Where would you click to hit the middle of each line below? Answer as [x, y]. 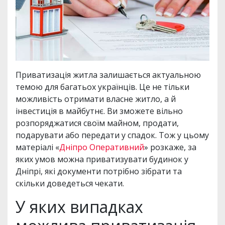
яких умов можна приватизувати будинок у [102, 159]
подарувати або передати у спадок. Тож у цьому [112, 135]
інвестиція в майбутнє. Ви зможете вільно [99, 111]
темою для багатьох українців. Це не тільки [102, 87]
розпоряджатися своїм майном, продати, [97, 123]
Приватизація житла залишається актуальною [108, 75]
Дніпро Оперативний [102, 147]
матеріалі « [37, 147]
